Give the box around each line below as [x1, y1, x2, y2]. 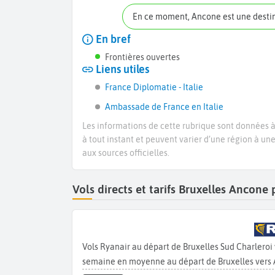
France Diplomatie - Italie [104, 82, 203, 93]
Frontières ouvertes [104, 52, 180, 63]
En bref [93, 33, 131, 46]
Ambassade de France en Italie [104, 102, 223, 112]
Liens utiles [93, 63, 149, 76]
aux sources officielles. [82, 148, 169, 158]
